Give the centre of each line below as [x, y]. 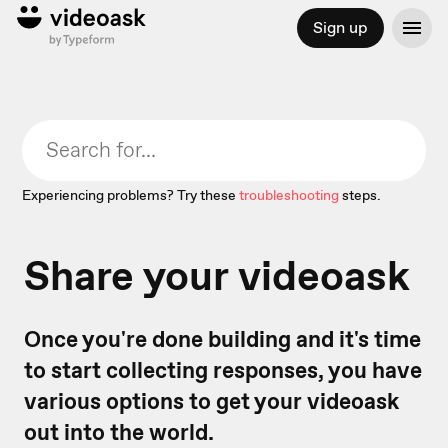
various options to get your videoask [211, 401]
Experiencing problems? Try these [129, 195]
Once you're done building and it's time [222, 339]
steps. [362, 195]
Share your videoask [217, 275]
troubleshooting [289, 195]
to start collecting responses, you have [223, 370]
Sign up [340, 27]
